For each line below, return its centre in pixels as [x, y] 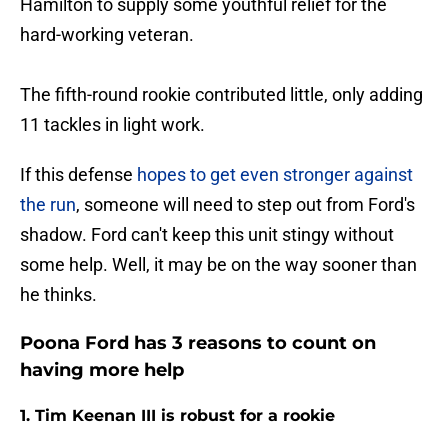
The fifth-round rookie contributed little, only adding [221, 95]
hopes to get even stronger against [275, 175]
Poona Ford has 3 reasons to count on [198, 343]
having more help [102, 370]
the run [48, 205]
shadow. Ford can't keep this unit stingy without [207, 235]
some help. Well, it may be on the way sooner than [218, 265]
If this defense [78, 175]
